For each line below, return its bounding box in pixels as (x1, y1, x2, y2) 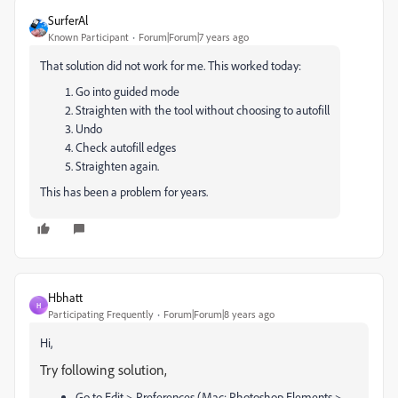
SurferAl (48, 12, 88, 28)
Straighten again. (76, 158, 159, 173)
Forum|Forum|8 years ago (163, 307, 275, 321)
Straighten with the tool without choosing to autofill (76, 102, 330, 117)
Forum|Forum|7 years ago (139, 30, 249, 44)
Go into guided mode (76, 84, 179, 99)
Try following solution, (40, 361, 167, 378)
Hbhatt (48, 290, 83, 305)
